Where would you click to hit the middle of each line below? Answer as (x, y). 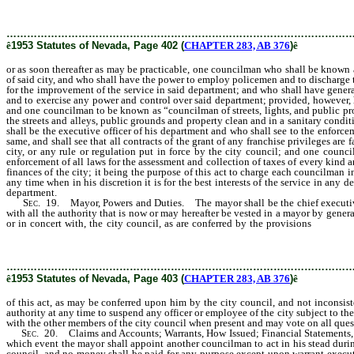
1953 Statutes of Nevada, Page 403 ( (98, 279)
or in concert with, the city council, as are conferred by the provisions (161, 223)
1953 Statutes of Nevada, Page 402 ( (98, 45)
